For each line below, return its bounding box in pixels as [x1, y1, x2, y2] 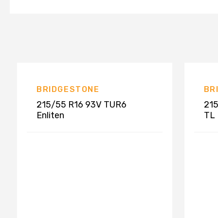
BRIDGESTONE [36, 84, 100, 94]
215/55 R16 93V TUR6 [36, 99, 127, 110]
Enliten [36, 109, 64, 121]
